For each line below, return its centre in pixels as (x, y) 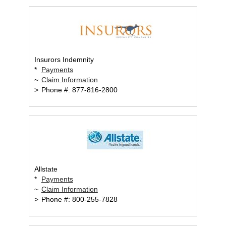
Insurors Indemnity (64, 60)
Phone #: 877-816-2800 (78, 90)
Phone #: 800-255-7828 (78, 200)
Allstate (46, 169)
